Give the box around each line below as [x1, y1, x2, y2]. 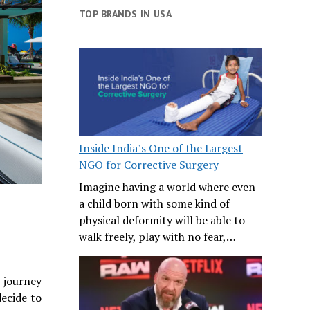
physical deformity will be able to [79, 212, 246, 228]
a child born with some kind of [79, 195, 230, 211]
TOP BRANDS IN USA [79, 7, 172, 20]
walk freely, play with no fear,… [79, 228, 237, 244]
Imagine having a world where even [79, 179, 256, 194]
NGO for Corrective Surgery [79, 156, 219, 172]
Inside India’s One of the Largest [79, 140, 244, 156]
